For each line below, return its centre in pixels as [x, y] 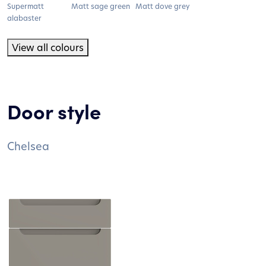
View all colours [48, 47]
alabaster [24, 18]
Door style [54, 110]
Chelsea [28, 146]
